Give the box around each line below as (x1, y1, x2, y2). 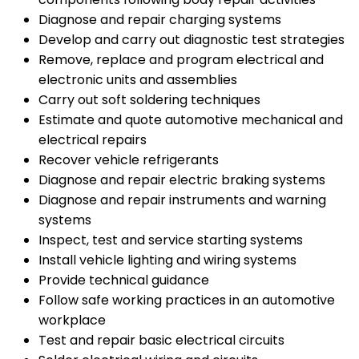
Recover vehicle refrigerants (38, 151, 219, 170)
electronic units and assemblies (38, 71, 237, 90)
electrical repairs (38, 131, 147, 150)
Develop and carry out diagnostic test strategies (38, 30, 345, 50)
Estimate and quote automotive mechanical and (38, 111, 343, 130)
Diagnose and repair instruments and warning (38, 191, 326, 210)
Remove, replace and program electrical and (38, 50, 324, 70)
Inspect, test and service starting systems (38, 231, 303, 250)
